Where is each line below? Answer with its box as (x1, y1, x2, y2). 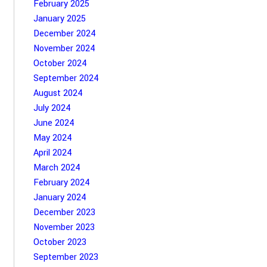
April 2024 (33, 146, 72, 159)
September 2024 (33, 72, 98, 85)
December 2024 (33, 27, 95, 40)
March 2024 (33, 161, 80, 174)
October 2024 (33, 57, 86, 70)
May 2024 (33, 131, 72, 144)
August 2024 (33, 86, 82, 100)
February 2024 (33, 176, 89, 189)
